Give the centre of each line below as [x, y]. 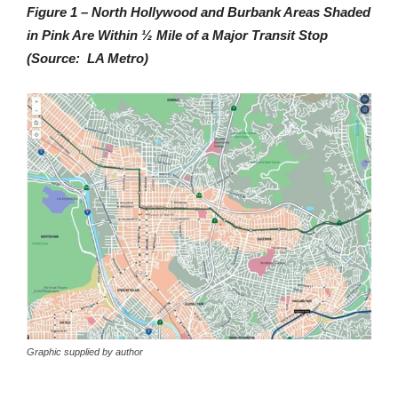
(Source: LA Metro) [88, 58]
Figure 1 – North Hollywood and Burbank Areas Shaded [199, 12]
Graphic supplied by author [85, 351]
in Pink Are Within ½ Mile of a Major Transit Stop [179, 35]
